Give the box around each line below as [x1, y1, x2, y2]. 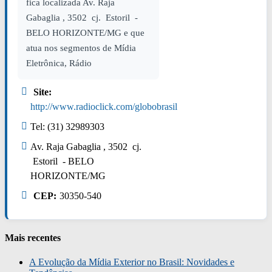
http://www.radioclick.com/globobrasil [30, 101, 177, 112]
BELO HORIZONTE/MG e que [26, 28, 144, 38]
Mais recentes [5, 233, 61, 243]
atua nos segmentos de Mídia [26, 43, 136, 53]
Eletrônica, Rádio [26, 58, 92, 68]
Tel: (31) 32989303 [30, 121, 104, 132]
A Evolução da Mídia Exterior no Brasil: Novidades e [29, 256, 234, 267]
